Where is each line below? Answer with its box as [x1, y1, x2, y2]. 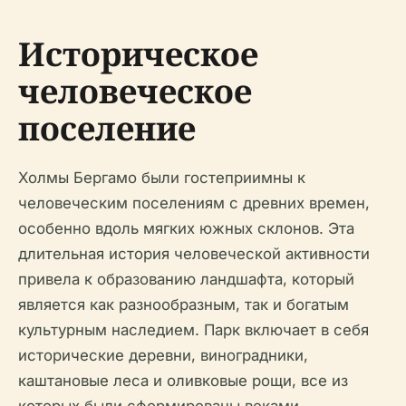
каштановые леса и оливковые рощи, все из [18, 372, 348, 391]
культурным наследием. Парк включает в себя [18, 321, 369, 340]
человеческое [18, 69, 252, 114]
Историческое [18, 32, 258, 77]
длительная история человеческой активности [18, 245, 370, 264]
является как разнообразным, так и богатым [18, 295, 349, 314]
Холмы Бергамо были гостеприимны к [18, 169, 305, 188]
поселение [18, 106, 196, 151]
